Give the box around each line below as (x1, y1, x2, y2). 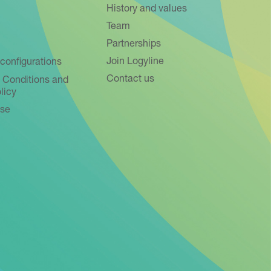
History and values (106, 5, 187, 15)
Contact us (106, 75, 154, 85)
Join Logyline (106, 57, 164, 67)
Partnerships (106, 40, 161, 50)
